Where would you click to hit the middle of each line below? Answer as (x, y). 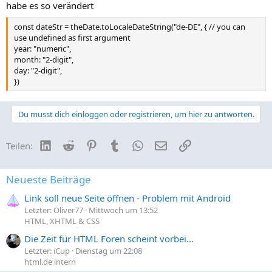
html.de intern (50, 261)
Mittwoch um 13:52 (123, 210)
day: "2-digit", (38, 70)
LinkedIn (69, 144)
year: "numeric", (42, 48)
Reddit (87, 144)
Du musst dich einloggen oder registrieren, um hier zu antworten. (136, 114)
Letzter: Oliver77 (54, 210)
